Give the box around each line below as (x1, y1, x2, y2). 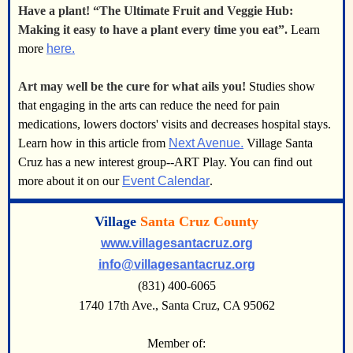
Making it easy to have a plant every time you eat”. (18, 23, 288, 36)
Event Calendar (122, 174, 210, 188)
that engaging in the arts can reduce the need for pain (18, 98, 280, 112)
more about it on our (18, 174, 122, 188)
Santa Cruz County (140, 214, 258, 229)
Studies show (246, 80, 315, 93)
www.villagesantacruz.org (100, 236, 253, 250)
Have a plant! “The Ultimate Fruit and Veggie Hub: (18, 4, 293, 17)
